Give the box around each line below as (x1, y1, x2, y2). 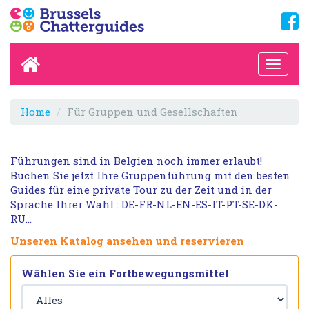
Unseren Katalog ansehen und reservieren (10, 233, 244, 248)
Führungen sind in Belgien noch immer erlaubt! (10, 154, 262, 168)
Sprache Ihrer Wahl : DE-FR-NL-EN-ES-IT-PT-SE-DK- (10, 197, 278, 211)
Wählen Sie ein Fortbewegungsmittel (21, 266, 229, 280)
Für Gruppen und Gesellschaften (67, 105, 238, 119)
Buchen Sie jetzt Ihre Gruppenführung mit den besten (10, 168, 290, 182)
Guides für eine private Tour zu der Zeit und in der (10, 183, 272, 197)
